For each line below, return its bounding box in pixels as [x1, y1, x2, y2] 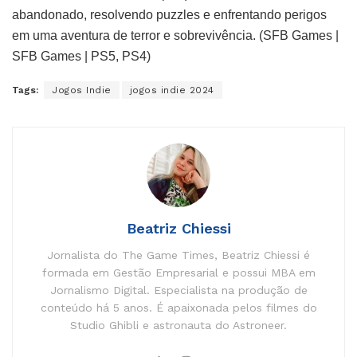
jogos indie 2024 [129, 84, 214, 96]
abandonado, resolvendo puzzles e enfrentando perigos [12, 7, 327, 22]
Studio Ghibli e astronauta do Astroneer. [70, 318, 287, 331]
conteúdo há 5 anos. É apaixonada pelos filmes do [40, 300, 317, 314]
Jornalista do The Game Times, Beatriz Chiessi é [47, 248, 310, 261]
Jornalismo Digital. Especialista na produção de [49, 283, 308, 296]
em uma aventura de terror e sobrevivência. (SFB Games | [12, 28, 339, 42]
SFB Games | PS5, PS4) [12, 49, 151, 63]
